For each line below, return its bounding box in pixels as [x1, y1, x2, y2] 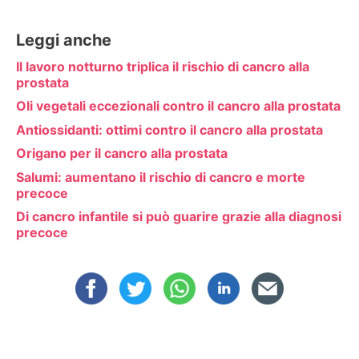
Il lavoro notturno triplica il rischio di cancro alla [16, 58, 309, 75]
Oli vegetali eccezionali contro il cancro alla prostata [16, 98, 341, 115]
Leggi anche [16, 30, 111, 50]
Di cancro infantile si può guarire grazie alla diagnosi [16, 208, 341, 225]
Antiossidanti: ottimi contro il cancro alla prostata [16, 121, 323, 138]
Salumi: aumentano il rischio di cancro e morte [16, 168, 305, 185]
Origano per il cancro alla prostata [16, 145, 228, 162]
